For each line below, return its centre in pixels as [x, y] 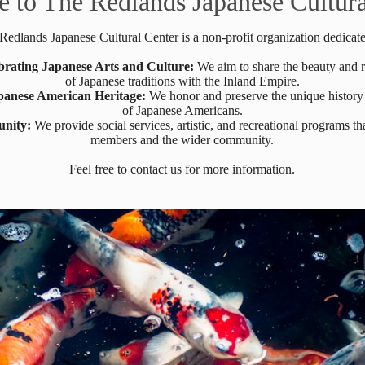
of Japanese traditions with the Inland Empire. [182, 81]
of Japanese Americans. [182, 110]
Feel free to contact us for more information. [182, 169]
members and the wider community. [182, 139]
